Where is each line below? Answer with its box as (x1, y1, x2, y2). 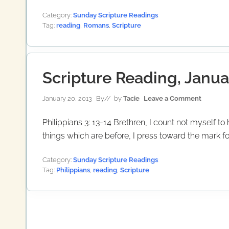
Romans (83, 21, 109, 29)
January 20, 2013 (42, 94, 92, 102)
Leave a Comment (144, 94, 201, 102)
